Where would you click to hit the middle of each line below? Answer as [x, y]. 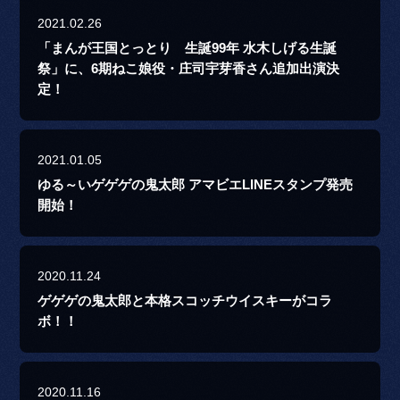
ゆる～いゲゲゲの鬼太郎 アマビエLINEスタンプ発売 [196, 185]
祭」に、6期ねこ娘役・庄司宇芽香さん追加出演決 [189, 69]
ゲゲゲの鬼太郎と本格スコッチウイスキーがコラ [185, 301]
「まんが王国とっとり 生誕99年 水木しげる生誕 [187, 49]
